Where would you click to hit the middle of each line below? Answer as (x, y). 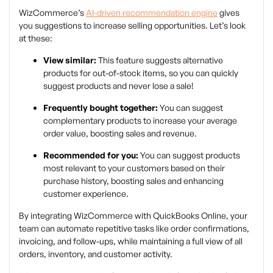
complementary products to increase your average (140, 121)
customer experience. (86, 194)
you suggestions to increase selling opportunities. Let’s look (132, 26)
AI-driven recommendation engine (152, 13)
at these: (36, 38)
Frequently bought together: (101, 108)
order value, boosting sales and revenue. (120, 133)
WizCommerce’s (52, 13)
